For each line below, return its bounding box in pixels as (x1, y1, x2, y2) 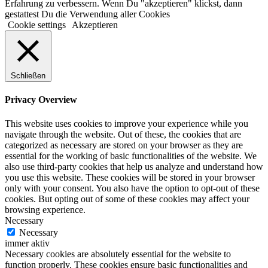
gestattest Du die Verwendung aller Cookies (5, 9, 170, 20)
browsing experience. (5, 204, 86, 215)
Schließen (11, 71, 45, 81)
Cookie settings (8, 20, 66, 31)
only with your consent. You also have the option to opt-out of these (5, 182, 260, 193)
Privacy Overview (5, 95, 77, 105)
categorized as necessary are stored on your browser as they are (5, 139, 243, 150)
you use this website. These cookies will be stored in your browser (5, 172, 255, 182)
